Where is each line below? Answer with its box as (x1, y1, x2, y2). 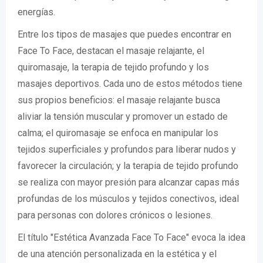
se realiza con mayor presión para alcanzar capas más (18, 177, 240, 188)
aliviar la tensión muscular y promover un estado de (18, 111, 228, 123)
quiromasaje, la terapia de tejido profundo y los (18, 62, 209, 73)
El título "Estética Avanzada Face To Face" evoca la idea (18, 232, 245, 244)
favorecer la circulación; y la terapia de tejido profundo (18, 160, 238, 172)
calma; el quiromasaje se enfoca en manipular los (18, 127, 218, 139)
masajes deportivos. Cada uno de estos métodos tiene (18, 78, 242, 90)
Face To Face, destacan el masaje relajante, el (18, 45, 204, 57)
